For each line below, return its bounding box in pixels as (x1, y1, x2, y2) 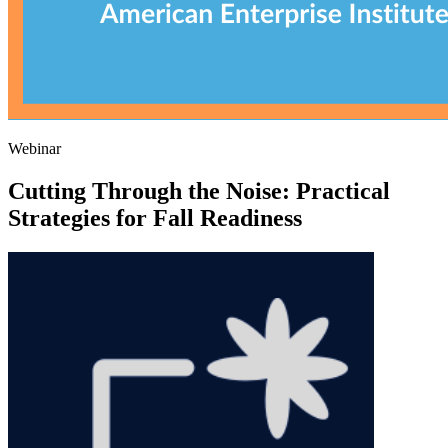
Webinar (8, 140, 61, 157)
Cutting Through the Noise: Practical (8, 177, 390, 204)
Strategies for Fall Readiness (8, 204, 302, 231)
